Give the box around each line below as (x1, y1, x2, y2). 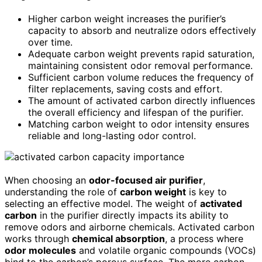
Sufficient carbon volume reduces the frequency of (28, 71, 254, 83)
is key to (186, 185, 227, 198)
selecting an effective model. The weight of (5, 197, 200, 209)
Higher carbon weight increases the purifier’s (28, 12, 226, 25)
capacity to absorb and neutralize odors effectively (28, 24, 256, 36)
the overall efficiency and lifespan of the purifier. (28, 106, 243, 118)
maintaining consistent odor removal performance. (28, 59, 253, 71)
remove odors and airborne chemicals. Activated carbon (5, 220, 254, 233)
